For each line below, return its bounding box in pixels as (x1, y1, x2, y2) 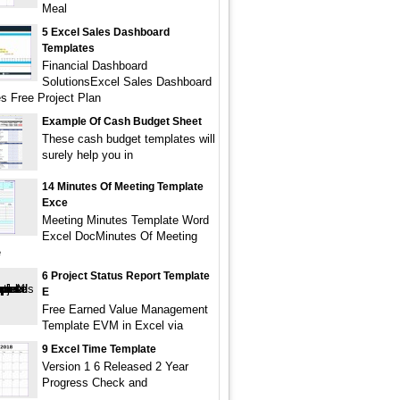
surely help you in (42, 148, 133, 162)
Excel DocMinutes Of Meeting (42, 229, 197, 243)
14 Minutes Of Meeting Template (42, 180, 204, 193)
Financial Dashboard (42, 59, 147, 72)
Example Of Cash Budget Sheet (42, 115, 202, 128)
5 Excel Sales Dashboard (42, 26, 170, 38)
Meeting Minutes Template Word (42, 213, 209, 227)
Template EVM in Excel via (42, 319, 183, 332)
